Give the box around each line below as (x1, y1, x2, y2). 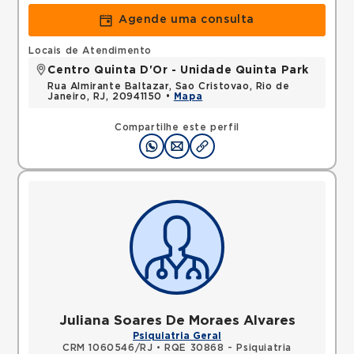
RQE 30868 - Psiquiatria (164, 343, 292, 352)
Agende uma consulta (119, 14, 254, 25)
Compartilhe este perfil (115, 122, 239, 132)
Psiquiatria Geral (133, 331, 221, 341)
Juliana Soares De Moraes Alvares (58, 314, 296, 327)
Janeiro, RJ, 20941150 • (47, 92, 174, 101)
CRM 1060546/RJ (62, 343, 153, 352)
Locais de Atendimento (28, 46, 153, 55)
